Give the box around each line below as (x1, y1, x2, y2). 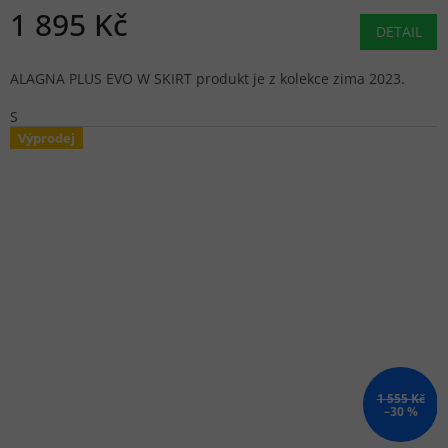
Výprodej (18, 129, 75, 148)
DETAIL (376, 22, 422, 42)
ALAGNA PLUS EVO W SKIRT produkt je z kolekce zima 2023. (10, 69, 405, 89)
